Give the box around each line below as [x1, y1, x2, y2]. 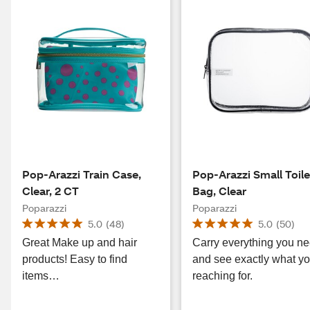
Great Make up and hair [22, 237, 137, 248]
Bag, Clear [192, 183, 247, 198]
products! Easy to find [22, 253, 70, 265]
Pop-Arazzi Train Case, [22, 167, 141, 181]
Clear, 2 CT [22, 183, 79, 198]
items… [22, 270, 60, 282]
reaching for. [192, 270, 253, 282]
